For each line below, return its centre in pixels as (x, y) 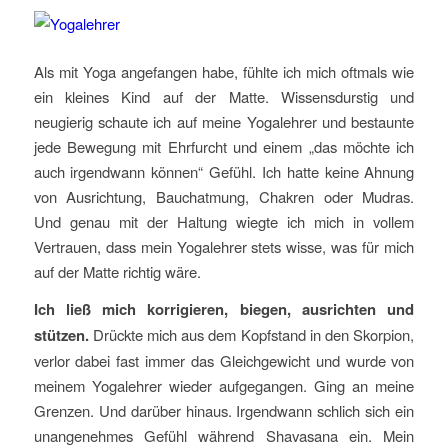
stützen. (61, 335)
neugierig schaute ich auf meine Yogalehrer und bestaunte (224, 121)
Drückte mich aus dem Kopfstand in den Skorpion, (251, 335)
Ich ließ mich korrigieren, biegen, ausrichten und (224, 309)
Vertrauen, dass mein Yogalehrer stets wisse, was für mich (224, 246)
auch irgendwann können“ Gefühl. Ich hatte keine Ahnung (224, 171)
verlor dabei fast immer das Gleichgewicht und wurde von (224, 361)
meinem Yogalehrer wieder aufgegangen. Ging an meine (224, 386)
